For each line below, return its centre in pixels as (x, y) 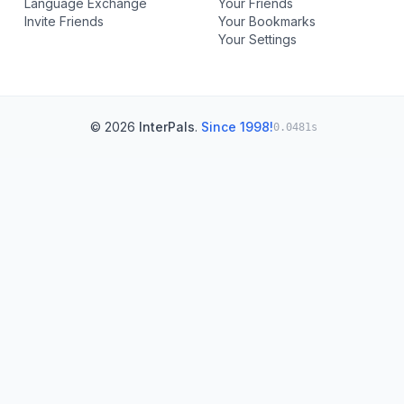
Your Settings (257, 39)
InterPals (167, 127)
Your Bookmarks (266, 21)
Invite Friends (64, 21)
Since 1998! (237, 127)
